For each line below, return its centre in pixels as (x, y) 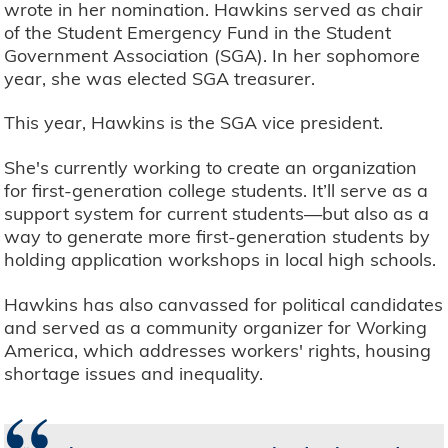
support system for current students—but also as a (217, 213)
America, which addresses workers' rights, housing (218, 350)
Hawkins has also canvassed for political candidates (224, 304)
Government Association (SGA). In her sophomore (212, 55)
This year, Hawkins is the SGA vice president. (194, 123)
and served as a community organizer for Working (216, 327)
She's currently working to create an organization (211, 167)
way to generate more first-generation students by (217, 236)
